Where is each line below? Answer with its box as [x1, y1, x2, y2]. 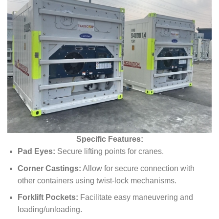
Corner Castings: [17, 164, 81, 173]
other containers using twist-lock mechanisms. [17, 176, 176, 185]
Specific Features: [76, 135, 143, 144]
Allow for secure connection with [82, 164, 195, 173]
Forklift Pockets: [17, 193, 78, 202]
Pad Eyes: [17, 147, 55, 156]
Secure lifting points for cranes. [57, 147, 164, 156]
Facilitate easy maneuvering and [80, 193, 193, 202]
